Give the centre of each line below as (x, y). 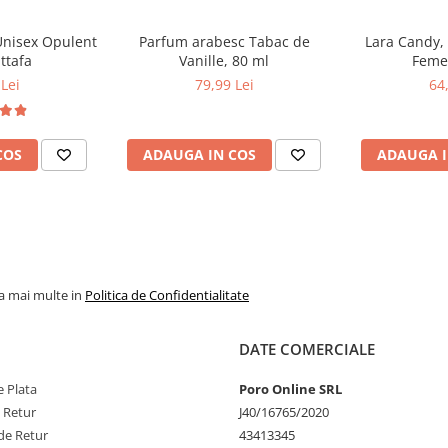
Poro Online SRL (290, 389)
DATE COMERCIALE (307, 349)
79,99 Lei (224, 84)
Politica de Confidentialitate (167, 295)
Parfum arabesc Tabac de (224, 41)
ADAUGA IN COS (199, 154)
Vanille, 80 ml (224, 60)
